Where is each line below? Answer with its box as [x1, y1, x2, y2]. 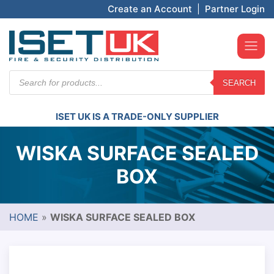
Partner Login [205, 3, 265, 15]
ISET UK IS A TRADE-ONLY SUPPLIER [55, 111, 219, 122]
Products [9, 69, 51, 81]
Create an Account [108, 3, 192, 15]
